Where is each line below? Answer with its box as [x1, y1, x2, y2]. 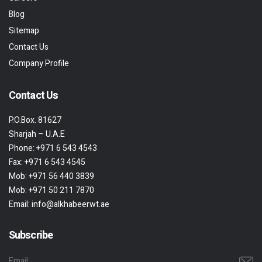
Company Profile [9, 57, 69, 70]
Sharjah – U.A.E [9, 128, 65, 140]
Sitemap [9, 25, 39, 37]
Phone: [9, 142, 36, 154]
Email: [9, 198, 32, 211]
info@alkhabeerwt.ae [32, 198, 109, 211]
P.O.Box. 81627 [9, 114, 61, 126]
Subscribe [9, 227, 53, 243]
